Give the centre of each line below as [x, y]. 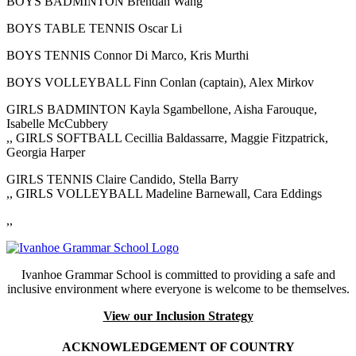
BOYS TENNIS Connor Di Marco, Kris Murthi [128, 55]
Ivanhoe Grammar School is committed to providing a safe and [178, 274]
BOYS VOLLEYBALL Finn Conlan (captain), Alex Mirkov [160, 82]
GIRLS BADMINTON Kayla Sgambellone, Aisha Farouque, [162, 109]
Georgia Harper [46, 152]
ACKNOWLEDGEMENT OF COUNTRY [178, 347]
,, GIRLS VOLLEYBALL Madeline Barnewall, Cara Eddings [164, 193]
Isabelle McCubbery [57, 123]
